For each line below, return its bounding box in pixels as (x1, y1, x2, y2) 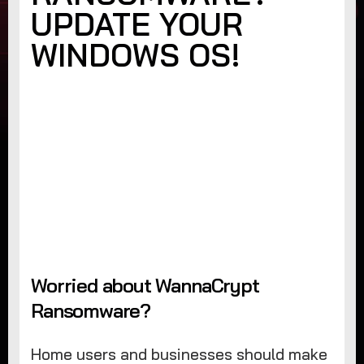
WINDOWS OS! (31, 36, 241, 76)
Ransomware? (31, 297, 151, 323)
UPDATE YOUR (31, 5, 244, 45)
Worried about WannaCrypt (31, 272, 259, 297)
